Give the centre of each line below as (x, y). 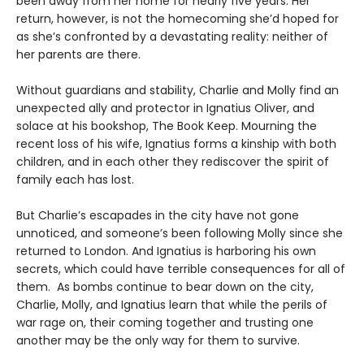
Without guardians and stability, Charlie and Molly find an (178, 91)
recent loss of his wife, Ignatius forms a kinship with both (176, 144)
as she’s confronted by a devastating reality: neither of (172, 37)
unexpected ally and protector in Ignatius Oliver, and (165, 108)
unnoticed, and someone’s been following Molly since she (180, 234)
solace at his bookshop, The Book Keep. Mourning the (167, 126)
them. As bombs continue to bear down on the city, (165, 287)
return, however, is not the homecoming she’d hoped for (178, 19)
